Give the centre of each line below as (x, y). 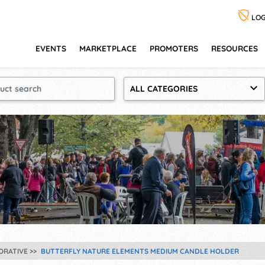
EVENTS (51, 48)
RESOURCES (235, 48)
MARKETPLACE (108, 48)
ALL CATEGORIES (164, 89)
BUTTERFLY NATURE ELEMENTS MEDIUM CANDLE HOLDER (140, 251)
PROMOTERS (174, 48)
